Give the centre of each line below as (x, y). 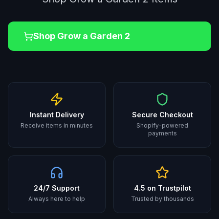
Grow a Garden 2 (94, 36)
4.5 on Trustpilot (162, 188)
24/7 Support (57, 188)
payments (162, 133)
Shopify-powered (162, 125)
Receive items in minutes (57, 125)
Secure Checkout (162, 115)
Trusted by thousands (162, 199)
